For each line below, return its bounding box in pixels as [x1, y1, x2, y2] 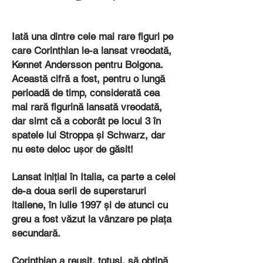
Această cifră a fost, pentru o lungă [12, 73, 165, 85]
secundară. [12, 227, 60, 239]
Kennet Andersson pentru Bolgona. [12, 59, 163, 70]
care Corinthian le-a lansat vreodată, [12, 45, 171, 56]
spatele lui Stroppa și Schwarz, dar [12, 129, 165, 141]
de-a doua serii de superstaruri [12, 185, 146, 197]
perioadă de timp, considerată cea [12, 87, 160, 99]
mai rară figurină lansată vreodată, [12, 101, 162, 113]
